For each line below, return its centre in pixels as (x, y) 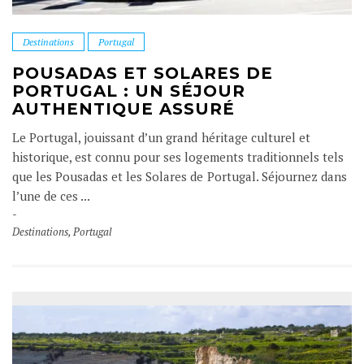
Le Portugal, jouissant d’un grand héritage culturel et (161, 137)
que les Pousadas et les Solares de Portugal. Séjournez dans (180, 176)
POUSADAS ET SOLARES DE (143, 73)
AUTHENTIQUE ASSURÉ (123, 109)
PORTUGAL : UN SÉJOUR (129, 91)
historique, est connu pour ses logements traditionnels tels (178, 157)
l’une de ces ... (52, 196)
